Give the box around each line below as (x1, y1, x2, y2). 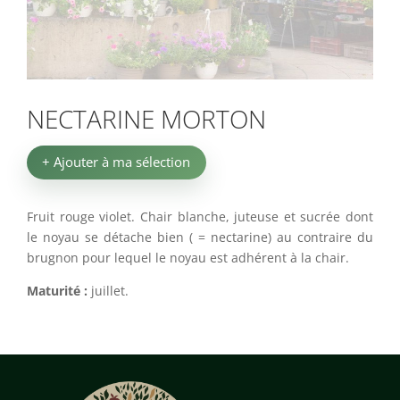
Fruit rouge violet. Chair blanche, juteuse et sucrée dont (27, 207, 373, 225)
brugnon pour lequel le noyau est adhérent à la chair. (27, 248, 349, 266)
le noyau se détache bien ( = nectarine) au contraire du (27, 228, 373, 246)
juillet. (87, 281, 129, 299)
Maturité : (27, 281, 87, 299)
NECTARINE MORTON (27, 101, 266, 136)
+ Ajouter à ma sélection (42, 153, 191, 171)
